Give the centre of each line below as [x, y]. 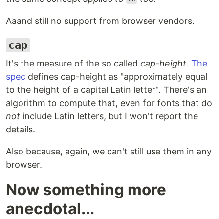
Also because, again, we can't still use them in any [109, 151]
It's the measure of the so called [73, 63]
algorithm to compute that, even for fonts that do [109, 103]
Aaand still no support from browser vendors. [100, 21]
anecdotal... [50, 208]
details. [21, 129]
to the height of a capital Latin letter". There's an [106, 89]
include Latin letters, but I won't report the [109, 116]
